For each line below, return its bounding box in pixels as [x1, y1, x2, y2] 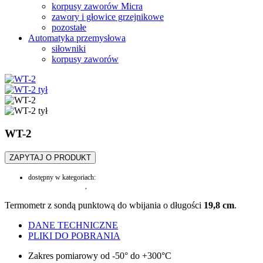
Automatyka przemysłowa [28, 33, 126, 43]
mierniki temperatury [28, 181, 85, 190]
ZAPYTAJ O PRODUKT [9, 153, 91, 162]
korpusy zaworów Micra [52, 1, 143, 12]
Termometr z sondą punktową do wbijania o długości [5, 200, 204, 210]
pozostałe [52, 22, 86, 33]
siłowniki [52, 43, 86, 54]
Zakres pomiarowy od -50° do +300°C [28, 250, 171, 261]
